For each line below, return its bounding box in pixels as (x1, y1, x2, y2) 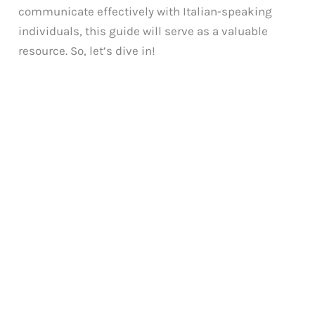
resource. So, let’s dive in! (18, 43, 156, 58)
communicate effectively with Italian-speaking (18, 4, 273, 18)
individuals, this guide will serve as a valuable (18, 23, 269, 38)
